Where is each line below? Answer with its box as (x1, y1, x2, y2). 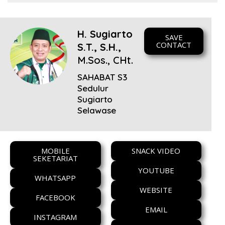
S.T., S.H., (77, 40, 121, 53)
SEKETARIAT (33, 153, 78, 163)
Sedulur (77, 82, 108, 93)
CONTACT (156, 39, 192, 50)
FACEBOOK (35, 192, 75, 202)
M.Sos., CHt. (77, 53, 133, 66)
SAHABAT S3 (77, 71, 128, 82)
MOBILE (41, 145, 70, 156)
